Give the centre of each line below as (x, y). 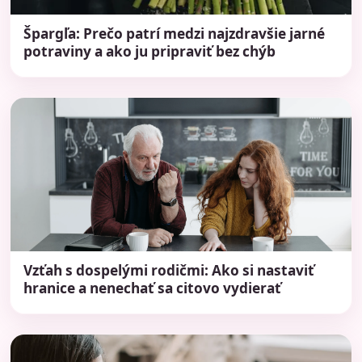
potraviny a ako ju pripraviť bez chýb (149, 52)
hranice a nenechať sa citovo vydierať (152, 288)
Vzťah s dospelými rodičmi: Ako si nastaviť (169, 270)
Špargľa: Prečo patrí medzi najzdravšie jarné (174, 34)
